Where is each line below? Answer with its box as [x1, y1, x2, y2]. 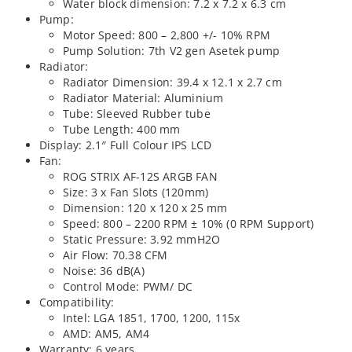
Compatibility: [38, 294, 115, 310]
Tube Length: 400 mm [62, 121, 181, 137]
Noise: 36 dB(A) [62, 262, 145, 278]
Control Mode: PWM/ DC [62, 278, 192, 294]
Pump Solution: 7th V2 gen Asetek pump [62, 42, 280, 58]
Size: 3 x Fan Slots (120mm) [62, 184, 209, 200]
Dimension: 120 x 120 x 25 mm [62, 200, 228, 215]
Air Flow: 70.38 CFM [62, 247, 168, 262]
